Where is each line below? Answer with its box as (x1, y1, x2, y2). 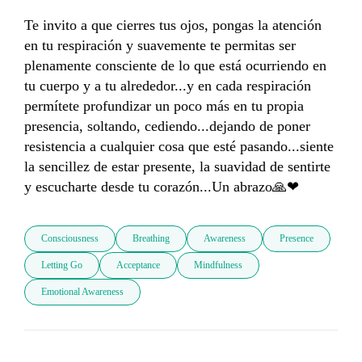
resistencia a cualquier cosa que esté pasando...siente (24, 138, 334, 155)
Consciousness (41, 233, 99, 245)
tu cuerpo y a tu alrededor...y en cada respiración (24, 78, 311, 95)
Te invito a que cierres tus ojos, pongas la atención (24, 17, 322, 34)
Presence (280, 233, 314, 245)
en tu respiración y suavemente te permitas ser (24, 37, 296, 54)
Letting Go (41, 259, 82, 271)
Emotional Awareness (41, 286, 124, 298)
